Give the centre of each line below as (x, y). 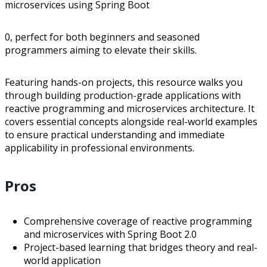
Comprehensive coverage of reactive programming (138, 221)
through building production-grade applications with (123, 95)
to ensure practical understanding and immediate (115, 134)
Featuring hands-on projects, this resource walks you (124, 82)
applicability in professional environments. (100, 148)
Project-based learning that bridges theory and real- (141, 247)
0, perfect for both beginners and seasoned (102, 37)
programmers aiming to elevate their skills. (101, 50)
